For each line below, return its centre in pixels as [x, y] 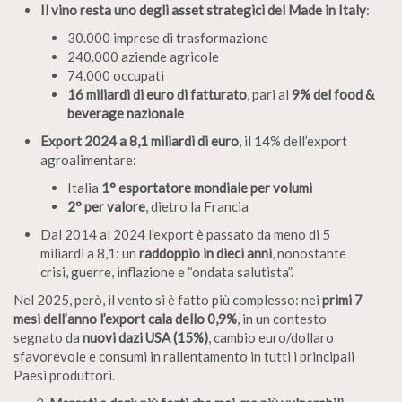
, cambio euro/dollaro [271, 337]
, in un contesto [282, 318]
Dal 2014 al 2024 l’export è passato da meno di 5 [185, 234]
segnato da [48, 337]
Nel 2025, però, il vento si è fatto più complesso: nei [168, 299]
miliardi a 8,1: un [90, 253]
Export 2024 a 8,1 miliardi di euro [140, 140]
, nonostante [309, 253]
